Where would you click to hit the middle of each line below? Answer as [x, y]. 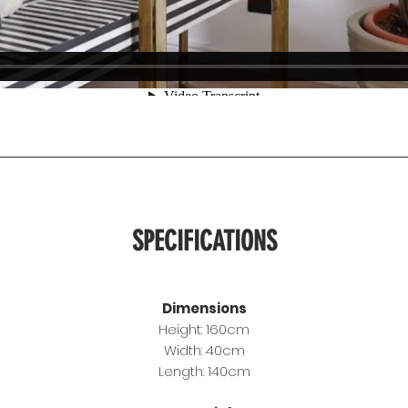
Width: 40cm [204, 351]
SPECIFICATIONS [204, 242]
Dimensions [204, 309]
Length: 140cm [204, 372]
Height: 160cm [204, 330]
